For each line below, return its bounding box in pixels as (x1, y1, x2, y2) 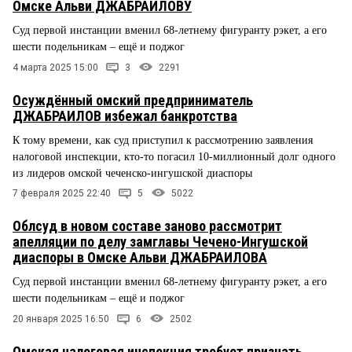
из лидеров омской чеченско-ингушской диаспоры (13, 167, 252, 179)
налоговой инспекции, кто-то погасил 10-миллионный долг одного (13, 150, 335, 163)
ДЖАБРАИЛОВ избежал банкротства (13, 107, 237, 124)
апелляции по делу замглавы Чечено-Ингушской (13, 233, 308, 251)
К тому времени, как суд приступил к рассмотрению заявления (13, 134, 313, 146)
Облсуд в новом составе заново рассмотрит (13, 218, 282, 235)
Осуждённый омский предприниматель (13, 91, 253, 108)
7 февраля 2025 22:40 (13, 188, 111, 200)
